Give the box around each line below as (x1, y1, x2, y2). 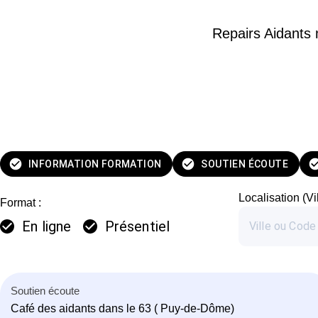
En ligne (22, 217, 72, 235)
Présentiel (104, 217, 170, 235)
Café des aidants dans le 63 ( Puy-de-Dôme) (11, 302, 234, 314)
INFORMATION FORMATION (28, 158, 162, 170)
